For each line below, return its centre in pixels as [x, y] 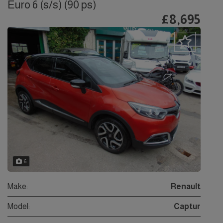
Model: [19, 207]
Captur [187, 207]
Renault [186, 187]
